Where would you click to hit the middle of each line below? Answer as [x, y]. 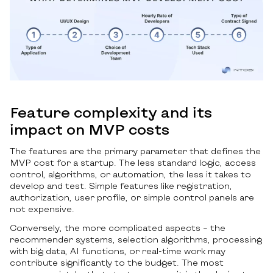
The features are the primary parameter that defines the [135, 151]
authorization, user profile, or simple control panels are [132, 197]
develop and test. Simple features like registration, [121, 185]
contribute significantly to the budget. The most [117, 262]
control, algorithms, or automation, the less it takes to [130, 174]
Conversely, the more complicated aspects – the [118, 227]
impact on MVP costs [90, 129]
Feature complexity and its [111, 112]
